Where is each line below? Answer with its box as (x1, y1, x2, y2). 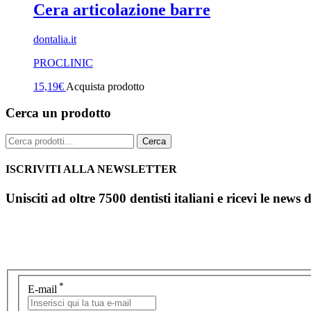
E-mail (28, 283, 57, 295)
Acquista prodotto (66, 80, 144, 92)
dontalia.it (33, 33, 76, 45)
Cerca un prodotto (6, 106, 111, 121)
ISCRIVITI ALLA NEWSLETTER (6, 163, 177, 176)
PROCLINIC (33, 56, 93, 69)
